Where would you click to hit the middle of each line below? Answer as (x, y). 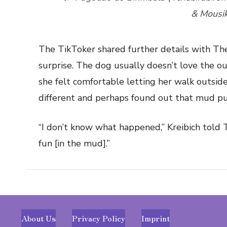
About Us (39, 218)
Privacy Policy (99, 218)
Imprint (156, 218)
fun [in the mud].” (74, 143)
